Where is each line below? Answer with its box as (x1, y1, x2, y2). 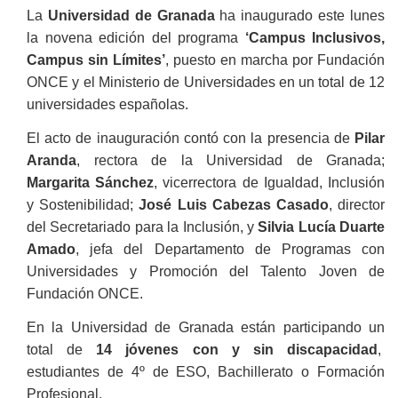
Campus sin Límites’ (27, 52, 165, 68)
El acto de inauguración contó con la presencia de (27, 130, 354, 146)
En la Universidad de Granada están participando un (27, 319, 385, 335)
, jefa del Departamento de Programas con (76, 241, 385, 257)
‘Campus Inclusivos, (244, 29, 385, 45)
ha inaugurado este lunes (219, 7, 386, 23)
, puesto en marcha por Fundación (165, 52, 385, 68)
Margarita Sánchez (27, 174, 155, 190)
